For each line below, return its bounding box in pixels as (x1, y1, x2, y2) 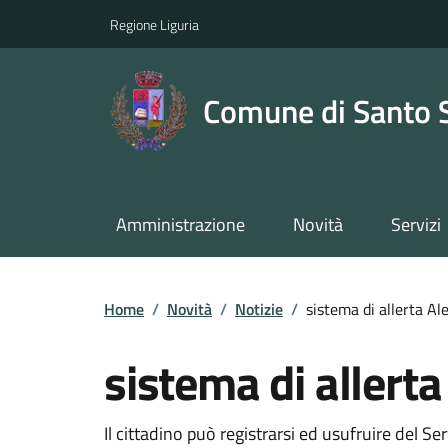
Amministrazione (115, 211, 245, 239)
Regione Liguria (110, 13, 199, 35)
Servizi (390, 211, 441, 239)
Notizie (235, 296, 283, 321)
